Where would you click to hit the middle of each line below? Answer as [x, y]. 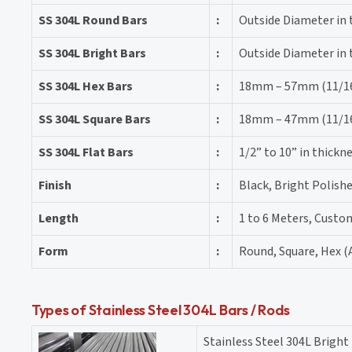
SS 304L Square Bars [95, 119]
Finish [55, 185]
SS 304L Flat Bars [86, 152]
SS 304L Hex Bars [86, 86]
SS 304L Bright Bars [92, 53]
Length [59, 218]
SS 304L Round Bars [93, 20]
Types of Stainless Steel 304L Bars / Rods [161, 310]
